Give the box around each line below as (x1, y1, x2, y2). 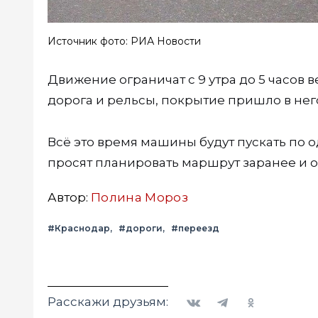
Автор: (48, 190, 91, 205)
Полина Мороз (91, 190, 189, 205)
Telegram (207, 286, 253, 300)
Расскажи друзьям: (48, 295, 168, 309)
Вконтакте (179, 286, 233, 300)
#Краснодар (48, 223, 110, 234)
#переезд (171, 223, 219, 234)
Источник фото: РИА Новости (48, 35, 201, 48)
